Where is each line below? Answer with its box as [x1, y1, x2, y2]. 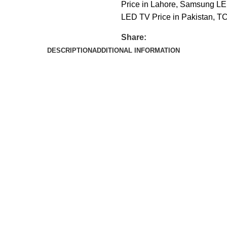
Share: [121, 32, 146, 42]
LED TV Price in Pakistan [121, 12, 213, 21]
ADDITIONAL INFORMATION [92, 46, 180, 54]
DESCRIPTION [47, 46, 92, 54]
